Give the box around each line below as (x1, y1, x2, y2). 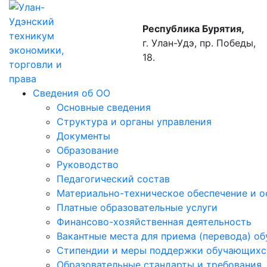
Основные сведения (57, 101, 151, 113)
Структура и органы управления (57, 116, 212, 128)
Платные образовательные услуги (57, 201, 218, 213)
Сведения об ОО (33, 87, 110, 99)
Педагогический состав (57, 173, 170, 185)
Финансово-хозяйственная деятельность (57, 216, 252, 228)
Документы (57, 130, 110, 142)
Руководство (57, 159, 119, 170)
